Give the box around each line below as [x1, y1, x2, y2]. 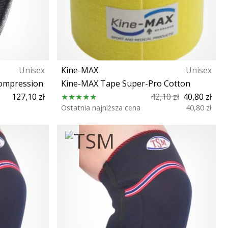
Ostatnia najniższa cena [61, 102, 140, 112]
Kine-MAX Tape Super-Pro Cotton [61, 77, 190, 89]
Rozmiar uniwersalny [102, 128, 170, 138]
